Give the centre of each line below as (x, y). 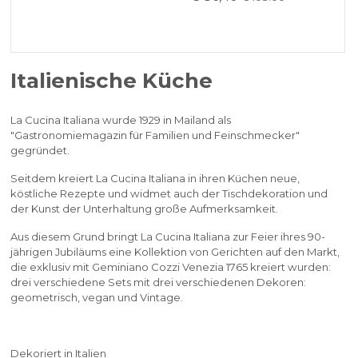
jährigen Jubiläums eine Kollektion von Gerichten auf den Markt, (175, 252)
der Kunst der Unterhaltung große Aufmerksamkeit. (145, 209)
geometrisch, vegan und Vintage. (97, 298)
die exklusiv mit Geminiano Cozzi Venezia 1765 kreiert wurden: (171, 267)
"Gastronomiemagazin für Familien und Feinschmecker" (155, 135)
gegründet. (40, 151)
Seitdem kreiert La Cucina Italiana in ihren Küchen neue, (155, 179)
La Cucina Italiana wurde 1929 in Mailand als (121, 120)
